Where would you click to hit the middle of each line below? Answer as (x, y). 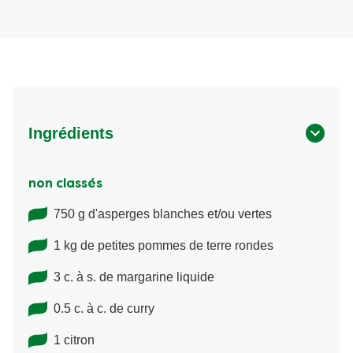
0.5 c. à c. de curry (104, 309)
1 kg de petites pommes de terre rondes (163, 246)
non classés (65, 185)
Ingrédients (71, 134)
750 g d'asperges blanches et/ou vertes (163, 214)
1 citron (74, 340)
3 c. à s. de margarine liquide (134, 277)
